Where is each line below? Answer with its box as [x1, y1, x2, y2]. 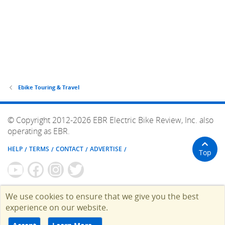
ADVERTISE [90, 145, 122, 154]
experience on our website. [6, 201, 108, 213]
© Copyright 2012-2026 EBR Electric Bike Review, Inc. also [8, 114, 213, 126]
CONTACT [56, 145, 83, 154]
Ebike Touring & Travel [18, 83, 79, 91]
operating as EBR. [8, 125, 70, 137]
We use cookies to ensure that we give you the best [6, 190, 199, 202]
